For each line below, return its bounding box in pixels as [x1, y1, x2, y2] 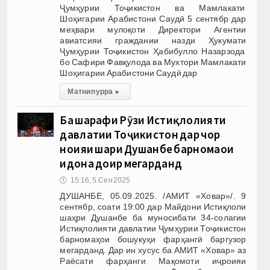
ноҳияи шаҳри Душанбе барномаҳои [60, 141, 234, 156]
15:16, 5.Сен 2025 [70, 175, 131, 184]
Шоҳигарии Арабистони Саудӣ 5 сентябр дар [60, 13, 246, 24]
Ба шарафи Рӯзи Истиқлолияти [60, 112, 227, 127]
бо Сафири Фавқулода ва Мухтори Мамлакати [60, 57, 246, 67]
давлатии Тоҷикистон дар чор [60, 127, 221, 142]
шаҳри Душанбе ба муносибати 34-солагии [60, 212, 246, 222]
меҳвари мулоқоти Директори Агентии [60, 24, 246, 34]
